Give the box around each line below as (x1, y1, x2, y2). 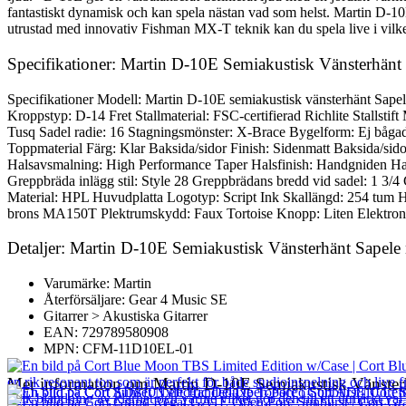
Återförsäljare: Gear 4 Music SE (43, 292, 227, 307)
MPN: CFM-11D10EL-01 (43, 341, 194, 356)
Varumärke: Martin (43, 275, 151, 291)
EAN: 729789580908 (43, 324, 169, 340)
